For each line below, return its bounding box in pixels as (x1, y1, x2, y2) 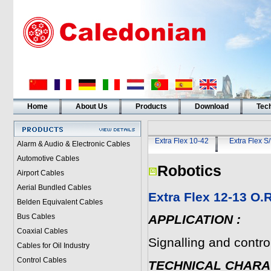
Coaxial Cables (16, 227, 68, 235)
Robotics (157, 163, 221, 179)
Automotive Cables (16, 154, 79, 163)
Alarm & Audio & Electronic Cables (16, 140, 130, 148)
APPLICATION (148, 212, 233, 227)
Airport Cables (16, 169, 64, 177)
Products (135, 102, 167, 111)
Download (194, 102, 229, 111)
